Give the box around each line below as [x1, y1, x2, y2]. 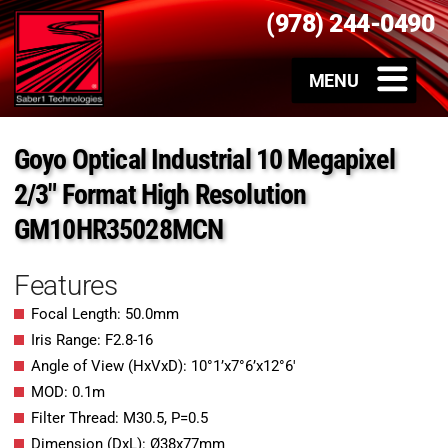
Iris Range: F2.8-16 [31, 331, 153, 350]
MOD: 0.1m [31, 383, 105, 402]
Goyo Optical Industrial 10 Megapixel [14, 143, 395, 177]
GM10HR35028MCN [14, 213, 224, 247]
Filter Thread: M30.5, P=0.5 [31, 409, 208, 428]
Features [14, 269, 118, 303]
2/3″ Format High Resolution [14, 178, 307, 212]
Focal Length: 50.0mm [31, 305, 179, 324]
